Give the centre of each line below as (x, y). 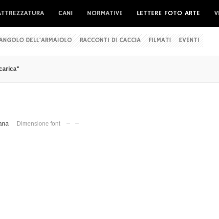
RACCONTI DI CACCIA (110, 40)
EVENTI (189, 40)
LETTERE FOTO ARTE (168, 13)
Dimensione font (38, 124)
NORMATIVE (105, 13)
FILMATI (160, 40)
